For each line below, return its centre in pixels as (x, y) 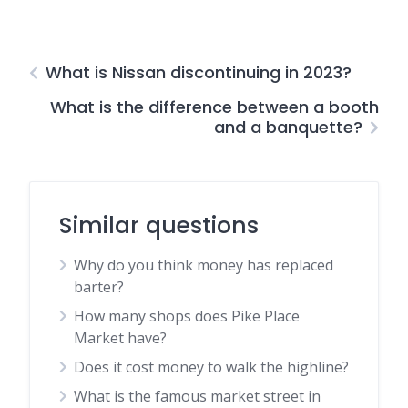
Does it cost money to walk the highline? (211, 367)
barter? (99, 287)
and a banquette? (288, 127)
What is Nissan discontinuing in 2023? (199, 72)
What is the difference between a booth (214, 107)
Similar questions (159, 225)
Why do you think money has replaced (204, 265)
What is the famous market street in (197, 396)
